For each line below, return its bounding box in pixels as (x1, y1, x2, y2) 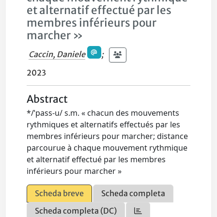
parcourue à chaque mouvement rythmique (27, 142, 188, 154)
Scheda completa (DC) (35, 206, 117, 216)
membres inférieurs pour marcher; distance (27, 131, 188, 142)
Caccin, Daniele (29, 49, 86, 59)
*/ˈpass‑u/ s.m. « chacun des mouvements (27, 108, 180, 119)
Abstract (27, 93, 68, 106)
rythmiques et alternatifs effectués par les (27, 119, 181, 130)
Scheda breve (35, 188, 84, 199)
